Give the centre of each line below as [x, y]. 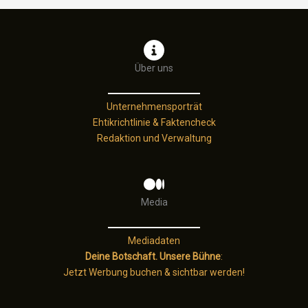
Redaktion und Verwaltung [154, 138]
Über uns [154, 68]
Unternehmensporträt [154, 107]
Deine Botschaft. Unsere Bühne [153, 256]
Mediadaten [154, 241]
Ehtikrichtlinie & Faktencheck [154, 122]
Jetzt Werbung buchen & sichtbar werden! [154, 272]
